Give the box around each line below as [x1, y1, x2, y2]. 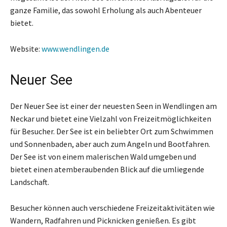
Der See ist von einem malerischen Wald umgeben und [10, 151, 196, 162]
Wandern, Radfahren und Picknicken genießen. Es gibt [10, 215, 196, 225]
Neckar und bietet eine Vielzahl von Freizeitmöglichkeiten [10, 113, 211, 124]
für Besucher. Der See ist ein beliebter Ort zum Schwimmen [10, 126, 213, 136]
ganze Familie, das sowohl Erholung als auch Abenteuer [10, 5, 202, 15]
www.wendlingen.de [42, 43, 109, 54]
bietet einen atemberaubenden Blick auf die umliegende [10, 164, 204, 174]
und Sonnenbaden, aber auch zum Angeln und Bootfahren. [10, 138, 210, 149]
